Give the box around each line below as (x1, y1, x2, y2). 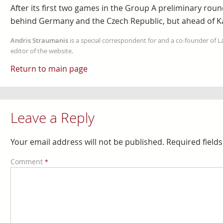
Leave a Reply (10, 109, 95, 127)
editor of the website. (10, 46, 73, 55)
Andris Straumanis (10, 36, 68, 45)
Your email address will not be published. (10, 136, 164, 148)
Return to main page (10, 63, 88, 75)
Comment (10, 157, 45, 167)
